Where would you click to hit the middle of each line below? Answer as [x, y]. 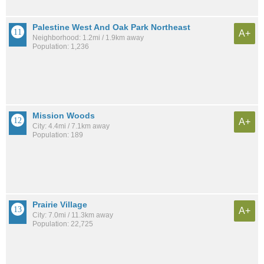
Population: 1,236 [61, 47]
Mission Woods [64, 116]
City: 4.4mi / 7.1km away [71, 126]
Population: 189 [58, 135]
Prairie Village [60, 204]
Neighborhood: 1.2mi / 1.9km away [88, 38]
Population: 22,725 [63, 224]
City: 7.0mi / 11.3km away [73, 215]
